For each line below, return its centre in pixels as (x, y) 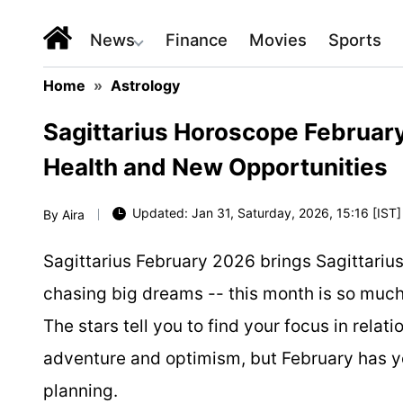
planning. (81, 391)
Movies (278, 40)
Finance (197, 40)
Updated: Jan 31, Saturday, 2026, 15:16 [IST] (267, 212)
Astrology (145, 85)
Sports (355, 40)
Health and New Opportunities (215, 167)
